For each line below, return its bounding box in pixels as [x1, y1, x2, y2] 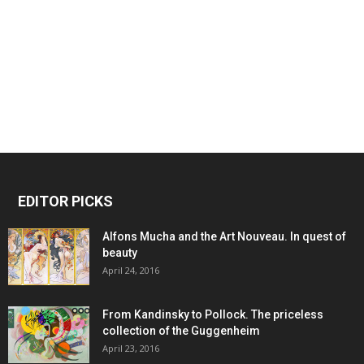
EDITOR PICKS [18, 193, 113, 210]
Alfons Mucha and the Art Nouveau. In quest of [102, 230, 346, 244]
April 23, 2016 [102, 342, 159, 355]
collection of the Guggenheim [102, 324, 260, 338]
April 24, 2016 [102, 264, 159, 277]
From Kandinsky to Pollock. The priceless [102, 308, 323, 322]
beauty [102, 246, 137, 260]
